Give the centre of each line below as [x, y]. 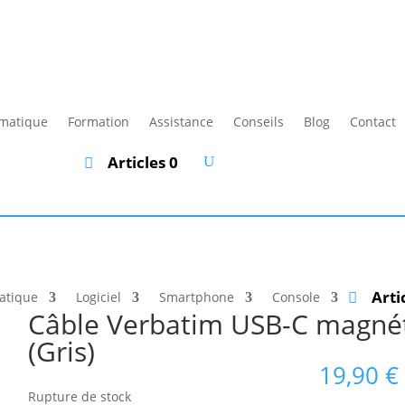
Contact [373, 121]
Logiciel [99, 297]
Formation [99, 121]
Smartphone [197, 297]
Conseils [259, 121]
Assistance [182, 121]
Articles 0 [142, 162]
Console [297, 297]
